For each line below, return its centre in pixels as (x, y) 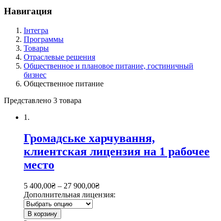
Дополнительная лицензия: (70, 194)
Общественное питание (64, 83)
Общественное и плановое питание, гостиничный (109, 66)
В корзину (42, 214)
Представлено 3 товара (43, 100)
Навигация (28, 11)
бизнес (35, 74)
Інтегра (36, 30)
